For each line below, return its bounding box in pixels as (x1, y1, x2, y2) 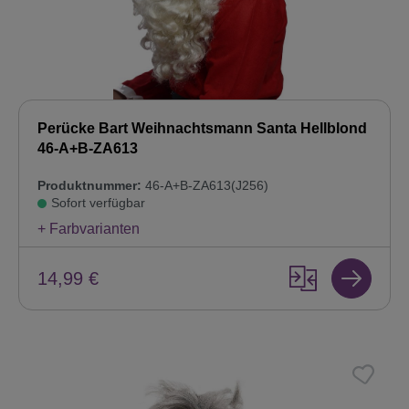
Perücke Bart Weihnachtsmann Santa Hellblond (37, 121, 367, 137)
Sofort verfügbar (51, 195, 145, 211)
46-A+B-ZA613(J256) (142, 178, 268, 194)
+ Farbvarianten (37, 221, 140, 237)
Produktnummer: (37, 178, 142, 194)
